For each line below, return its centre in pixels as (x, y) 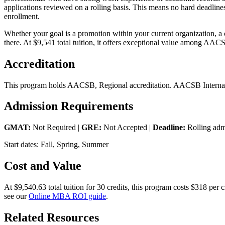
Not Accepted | (127, 128)
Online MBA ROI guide (67, 196)
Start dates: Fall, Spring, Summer (56, 145)
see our (16, 196)
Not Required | (56, 128)
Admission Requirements (69, 106)
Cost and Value (43, 166)
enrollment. (22, 16)
